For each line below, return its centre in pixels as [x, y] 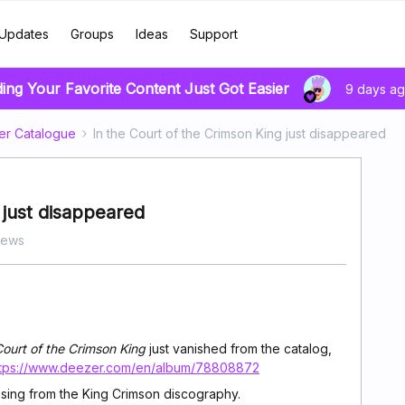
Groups [92, 34]
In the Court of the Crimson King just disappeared [240, 133]
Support [213, 34]
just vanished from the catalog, [239, 348]
